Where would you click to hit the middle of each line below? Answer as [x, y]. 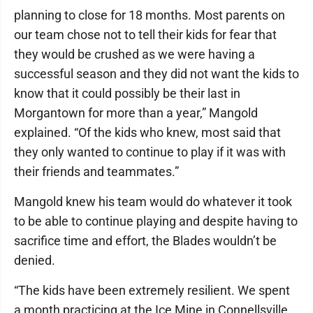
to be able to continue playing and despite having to [156, 221]
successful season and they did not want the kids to [156, 74]
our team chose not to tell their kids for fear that [145, 35]
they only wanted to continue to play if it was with [150, 152]
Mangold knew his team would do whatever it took [153, 202]
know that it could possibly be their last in [127, 93]
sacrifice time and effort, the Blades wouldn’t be [145, 241]
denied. [35, 260]
